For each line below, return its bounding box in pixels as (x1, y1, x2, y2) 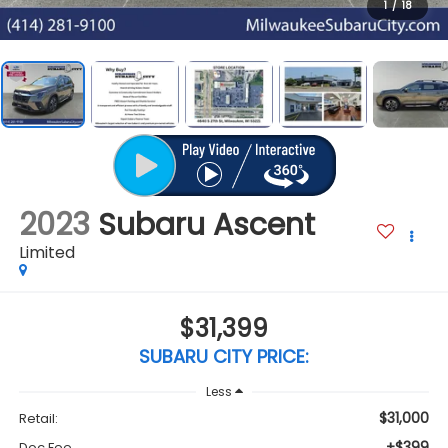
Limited (18, 241, 75, 265)
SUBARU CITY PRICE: (139, 343, 309, 369)
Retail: (18, 409, 58, 429)
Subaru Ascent (97, 204, 315, 247)
